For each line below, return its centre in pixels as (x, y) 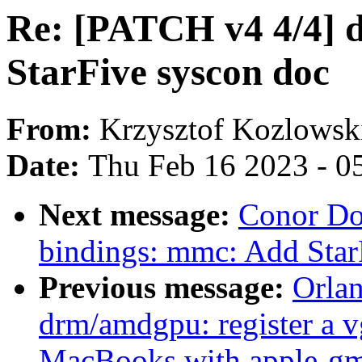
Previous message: (166, 288)
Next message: (139, 215)
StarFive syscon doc (168, 72)
